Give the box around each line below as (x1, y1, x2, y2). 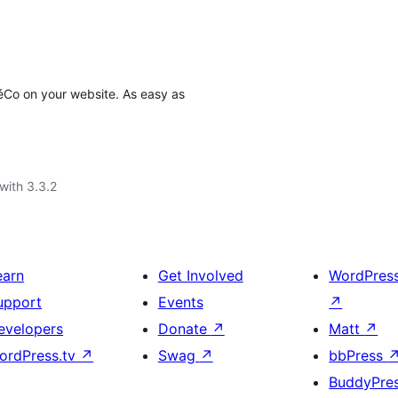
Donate (157, 320, 211, 338)
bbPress (329, 346, 388, 364)
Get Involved (157, 267, 243, 284)
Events (157, 293, 203, 311)
